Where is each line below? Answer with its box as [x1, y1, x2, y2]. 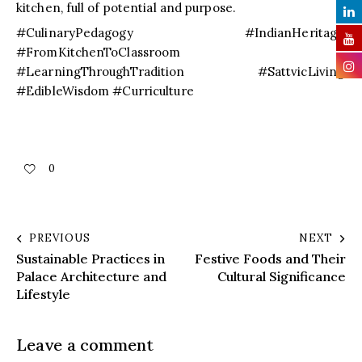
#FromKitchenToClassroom [16, 44, 181, 61]
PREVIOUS [29, 231, 90, 246]
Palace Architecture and [16, 268, 166, 285]
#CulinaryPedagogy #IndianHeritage [16, 25, 345, 41]
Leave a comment [16, 335, 154, 356]
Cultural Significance [217, 268, 346, 285]
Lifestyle [16, 286, 70, 303]
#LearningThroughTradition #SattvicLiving [16, 64, 345, 80]
